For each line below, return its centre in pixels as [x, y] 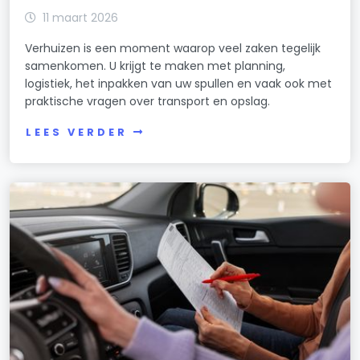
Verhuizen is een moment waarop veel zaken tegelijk [173, 49]
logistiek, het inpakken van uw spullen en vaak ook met [179, 84]
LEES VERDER [77, 132]
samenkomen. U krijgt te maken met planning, [155, 66]
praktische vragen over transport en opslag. [148, 102]
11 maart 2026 [81, 18]
